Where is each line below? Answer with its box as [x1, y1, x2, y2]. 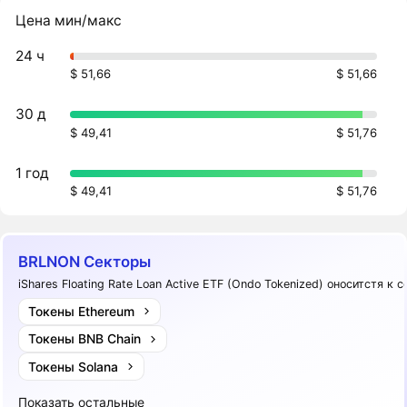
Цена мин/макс [15, 12, 123, 30]
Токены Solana [27, 358, 118, 374]
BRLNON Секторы [18, 253, 152, 272]
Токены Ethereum [27, 303, 134, 319]
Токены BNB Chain [27, 331, 141, 347]
